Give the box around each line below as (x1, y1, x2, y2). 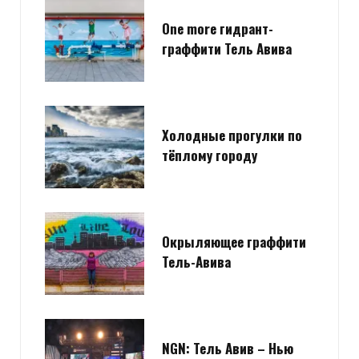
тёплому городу (162, 144, 257, 165)
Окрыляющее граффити (162, 231, 306, 252)
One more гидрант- (162, 18, 273, 38)
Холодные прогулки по (162, 124, 302, 145)
